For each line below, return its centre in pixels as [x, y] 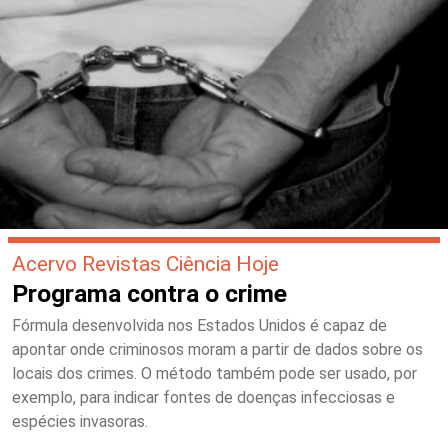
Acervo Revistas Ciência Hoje [145, 263]
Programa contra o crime [149, 293]
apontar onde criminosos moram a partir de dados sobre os [217, 349]
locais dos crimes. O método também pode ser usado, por [214, 373]
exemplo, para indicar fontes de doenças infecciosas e [203, 397]
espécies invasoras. [80, 421]
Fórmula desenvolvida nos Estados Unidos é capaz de [199, 325]
